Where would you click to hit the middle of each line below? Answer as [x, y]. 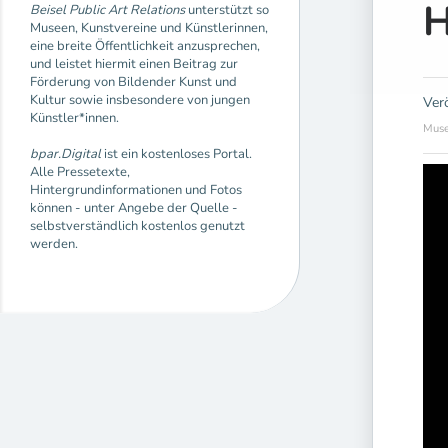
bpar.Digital [67, 153]
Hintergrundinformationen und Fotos [136, 189]
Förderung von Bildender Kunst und [133, 81]
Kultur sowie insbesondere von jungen [140, 99]
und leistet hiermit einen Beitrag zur [134, 63]
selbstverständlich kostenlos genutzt [137, 225]
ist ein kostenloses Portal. [178, 153]
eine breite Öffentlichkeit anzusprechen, [145, 45]
